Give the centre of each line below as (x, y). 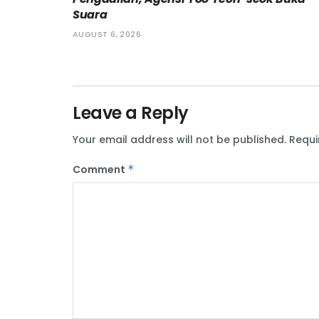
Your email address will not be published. (179, 139)
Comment (100, 169)
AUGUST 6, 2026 (107, 34)
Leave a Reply (131, 113)
